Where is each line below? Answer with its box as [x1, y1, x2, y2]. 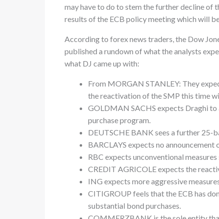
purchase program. [88, 115, 151, 125]
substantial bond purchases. [88, 201, 181, 210]
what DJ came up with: [65, 59, 139, 68]
